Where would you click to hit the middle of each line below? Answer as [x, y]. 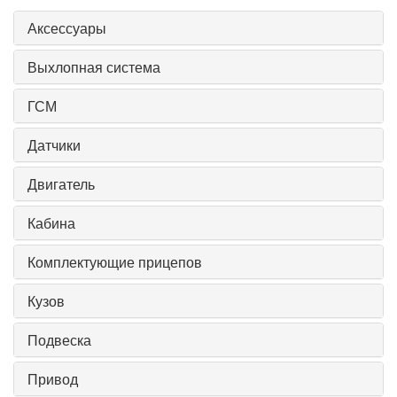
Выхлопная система [94, 67]
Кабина [51, 223]
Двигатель [61, 184]
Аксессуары [67, 28]
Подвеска [59, 340]
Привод [53, 379]
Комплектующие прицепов [115, 262]
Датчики [54, 145]
